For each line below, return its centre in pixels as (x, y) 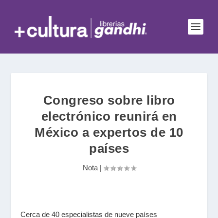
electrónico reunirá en (109, 116)
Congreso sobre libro (109, 100)
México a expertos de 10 (109, 132)
